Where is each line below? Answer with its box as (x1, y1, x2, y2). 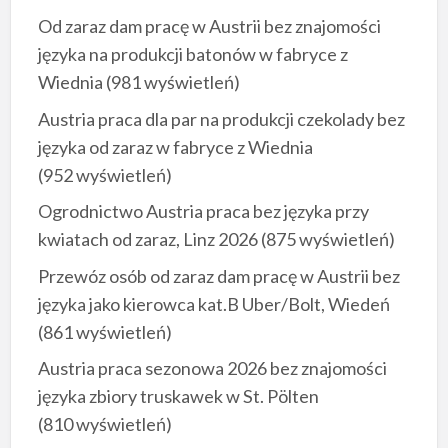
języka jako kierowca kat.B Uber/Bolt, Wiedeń (37, 292, 390, 315)
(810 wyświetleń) (37, 413, 172, 436)
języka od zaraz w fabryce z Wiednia (37, 135, 313, 158)
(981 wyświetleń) (102, 71, 240, 94)
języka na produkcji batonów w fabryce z (37, 43, 348, 66)
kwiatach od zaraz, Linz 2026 (37, 228, 258, 251)
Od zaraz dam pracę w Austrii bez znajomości (37, 15, 381, 38)
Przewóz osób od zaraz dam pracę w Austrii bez (37, 264, 400, 287)
